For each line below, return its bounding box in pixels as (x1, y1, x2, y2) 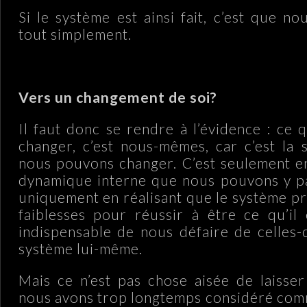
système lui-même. (18, 239, 143, 257)
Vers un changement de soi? (18, 88, 217, 106)
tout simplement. (18, 25, 132, 42)
